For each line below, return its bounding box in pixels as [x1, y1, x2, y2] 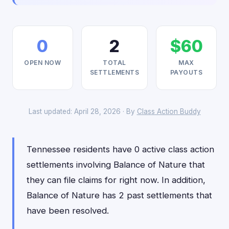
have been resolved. [27, 205, 109, 216]
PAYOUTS [170, 68, 203, 76]
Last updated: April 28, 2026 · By [28, 107, 137, 116]
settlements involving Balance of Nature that [27, 159, 205, 170]
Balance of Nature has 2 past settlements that [27, 190, 212, 200]
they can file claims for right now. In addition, [27, 175, 205, 185]
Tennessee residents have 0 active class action [27, 144, 214, 154]
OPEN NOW [24, 59, 61, 66]
